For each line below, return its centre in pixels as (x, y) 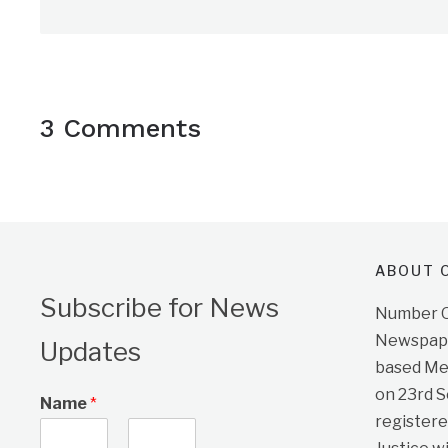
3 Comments (121, 128)
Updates (91, 352)
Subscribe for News (160, 308)
